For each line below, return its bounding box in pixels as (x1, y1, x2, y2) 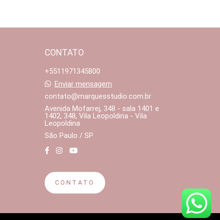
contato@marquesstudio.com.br (44, 92, 151, 101)
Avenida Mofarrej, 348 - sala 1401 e (44, 104, 159, 113)
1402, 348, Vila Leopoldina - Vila (44, 111, 147, 120)
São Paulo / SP (44, 131, 93, 140)
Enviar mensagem (54, 80, 112, 88)
